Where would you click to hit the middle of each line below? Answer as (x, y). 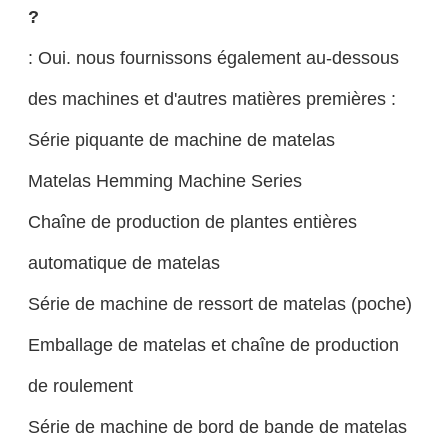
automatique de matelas (123, 263)
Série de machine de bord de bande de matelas (217, 427)
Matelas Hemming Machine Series (164, 181)
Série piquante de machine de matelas (181, 140)
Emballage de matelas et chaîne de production (213, 345)
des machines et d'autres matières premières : (211, 99)
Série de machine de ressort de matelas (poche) (219, 304)
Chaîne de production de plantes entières (192, 222)
